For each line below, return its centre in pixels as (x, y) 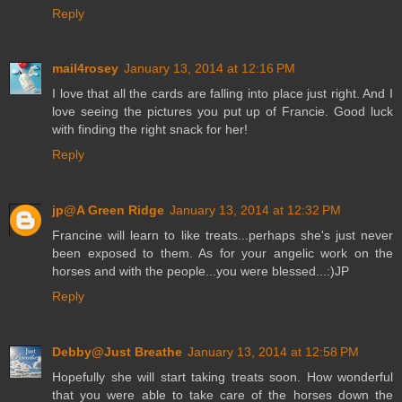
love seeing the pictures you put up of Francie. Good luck (223, 112)
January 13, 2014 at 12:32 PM (255, 210)
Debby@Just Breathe (117, 352)
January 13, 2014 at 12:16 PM (210, 69)
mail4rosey (85, 69)
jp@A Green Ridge (108, 210)
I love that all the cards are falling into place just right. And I (223, 94)
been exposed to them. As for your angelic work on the (223, 253)
